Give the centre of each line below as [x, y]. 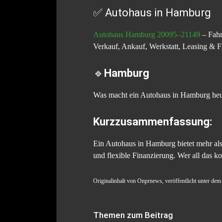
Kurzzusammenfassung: [153, 121]
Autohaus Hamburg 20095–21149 [147, 34]
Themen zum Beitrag [133, 215]
